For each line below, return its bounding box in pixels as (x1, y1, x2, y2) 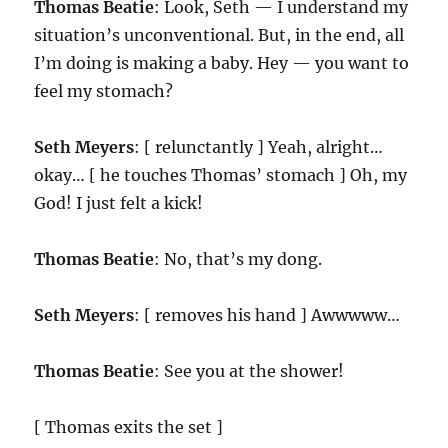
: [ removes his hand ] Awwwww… (134, 305, 401, 326)
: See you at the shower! (154, 361, 345, 382)
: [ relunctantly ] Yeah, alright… (134, 137, 384, 158)
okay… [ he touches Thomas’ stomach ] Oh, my (34, 165, 408, 186)
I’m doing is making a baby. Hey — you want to (34, 53, 410, 74)
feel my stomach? (34, 81, 174, 102)
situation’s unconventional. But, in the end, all (34, 25, 405, 46)
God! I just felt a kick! (34, 193, 204, 214)
